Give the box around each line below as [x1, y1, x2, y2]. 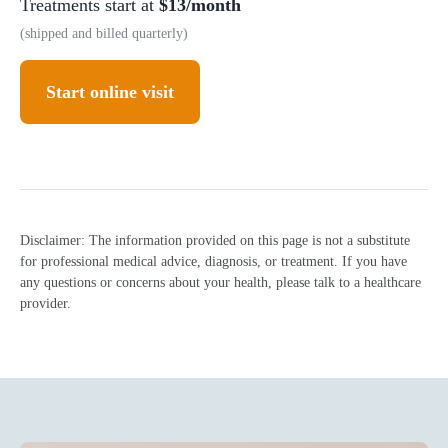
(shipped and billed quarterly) [20, 26, 188, 41]
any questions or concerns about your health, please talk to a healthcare [20, 275, 421, 290]
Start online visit [46, 82, 174, 102]
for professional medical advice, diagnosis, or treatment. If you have [20, 254, 407, 269]
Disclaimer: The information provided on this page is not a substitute [20, 233, 410, 248]
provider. [20, 296, 71, 311]
